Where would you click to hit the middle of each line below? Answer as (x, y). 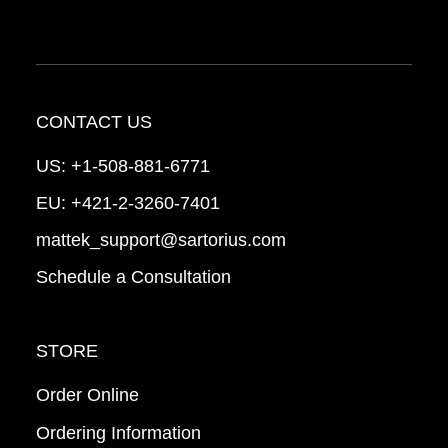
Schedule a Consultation (133, 277)
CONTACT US (93, 122)
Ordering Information (118, 433)
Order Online (87, 395)
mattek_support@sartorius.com (160, 240)
